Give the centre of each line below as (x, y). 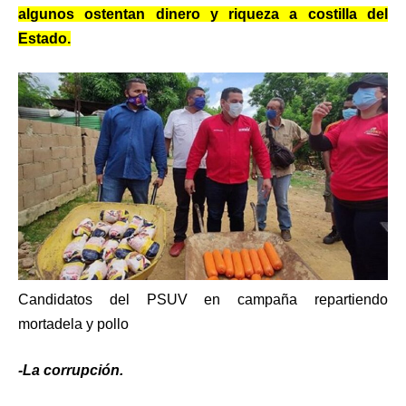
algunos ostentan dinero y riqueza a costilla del (203, 14)
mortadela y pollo (73, 324)
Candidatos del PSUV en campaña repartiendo (203, 299)
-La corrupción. (71, 370)
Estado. (44, 38)
